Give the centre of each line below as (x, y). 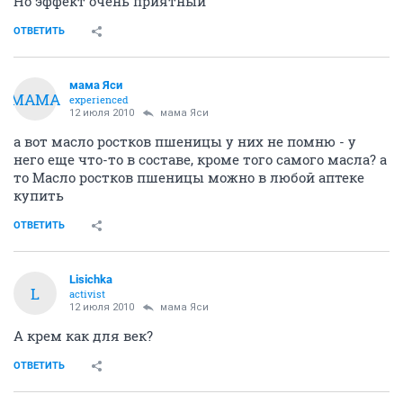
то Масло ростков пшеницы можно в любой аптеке (189, 177)
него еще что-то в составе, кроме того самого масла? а (200, 159)
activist (87, 294)
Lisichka (91, 279)
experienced (99, 99)
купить (39, 195)
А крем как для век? (83, 336)
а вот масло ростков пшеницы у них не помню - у (185, 141)
